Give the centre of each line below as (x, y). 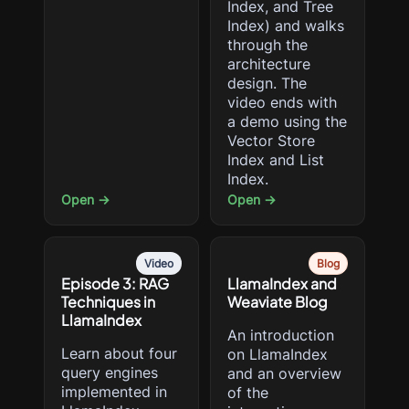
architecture (269, 64)
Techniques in (108, 302)
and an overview (284, 373)
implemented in (114, 392)
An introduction (281, 335)
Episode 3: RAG (115, 283)
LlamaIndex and (282, 283)
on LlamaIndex (278, 354)
